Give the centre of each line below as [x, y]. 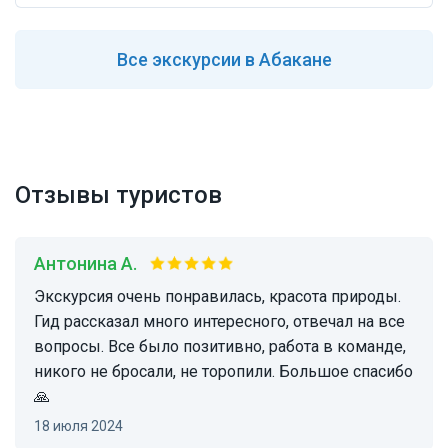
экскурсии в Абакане [239, 60]
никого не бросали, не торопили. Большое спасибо [223, 372]
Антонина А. [91, 264]
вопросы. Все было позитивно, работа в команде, [220, 347]
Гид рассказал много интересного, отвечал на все [219, 322]
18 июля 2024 [82, 426]
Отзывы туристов [118, 195]
